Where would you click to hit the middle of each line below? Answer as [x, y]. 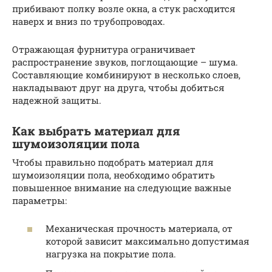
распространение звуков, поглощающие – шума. [125, 62]
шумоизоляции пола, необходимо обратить [114, 175]
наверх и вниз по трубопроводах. [89, 21]
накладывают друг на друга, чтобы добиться [118, 87]
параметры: [39, 200]
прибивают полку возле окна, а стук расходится [124, 8]
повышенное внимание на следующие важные [122, 187]
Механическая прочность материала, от [139, 229]
